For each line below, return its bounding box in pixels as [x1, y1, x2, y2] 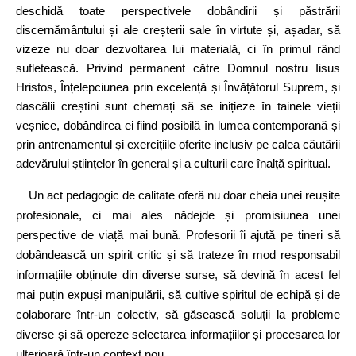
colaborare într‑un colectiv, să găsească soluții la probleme [16, 308, 340, 322]
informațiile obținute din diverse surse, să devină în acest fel [16, 268, 340, 282]
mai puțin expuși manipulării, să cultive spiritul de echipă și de [16, 288, 340, 302]
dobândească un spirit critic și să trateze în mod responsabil [16, 248, 340, 262]
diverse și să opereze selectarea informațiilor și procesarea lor [16, 327, 340, 342]
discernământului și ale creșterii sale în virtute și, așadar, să [16, 23, 340, 37]
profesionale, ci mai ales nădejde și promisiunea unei [16, 208, 340, 222]
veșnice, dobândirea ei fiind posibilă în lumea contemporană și [16, 118, 340, 133]
